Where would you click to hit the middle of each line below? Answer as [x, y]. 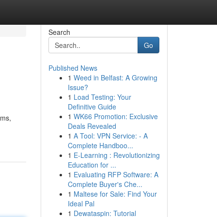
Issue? [78, 87]
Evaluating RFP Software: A [116, 174]
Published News [73, 68]
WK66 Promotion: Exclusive [116, 116]
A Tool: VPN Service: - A [110, 136]
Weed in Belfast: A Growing [115, 77]
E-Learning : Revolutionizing [116, 155]
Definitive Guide [92, 107]
